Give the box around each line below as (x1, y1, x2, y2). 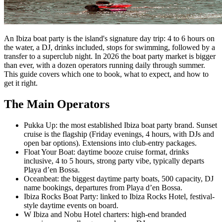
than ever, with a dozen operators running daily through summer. (4, 61, 205, 70)
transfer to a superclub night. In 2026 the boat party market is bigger (4, 52, 216, 61)
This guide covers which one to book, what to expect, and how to (4, 70, 209, 79)
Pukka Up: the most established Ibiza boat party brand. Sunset (24, 121, 217, 130)
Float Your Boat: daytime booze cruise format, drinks (24, 148, 189, 157)
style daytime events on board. (24, 201, 118, 210)
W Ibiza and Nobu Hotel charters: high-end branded (24, 210, 186, 219)
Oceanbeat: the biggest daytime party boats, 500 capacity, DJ (24, 174, 214, 183)
